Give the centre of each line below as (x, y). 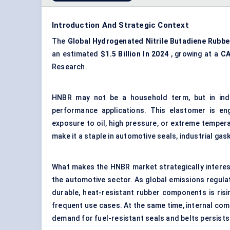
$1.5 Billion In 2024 (135, 54)
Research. (70, 67)
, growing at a (195, 54)
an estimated (76, 54)
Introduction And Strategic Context (120, 25)
